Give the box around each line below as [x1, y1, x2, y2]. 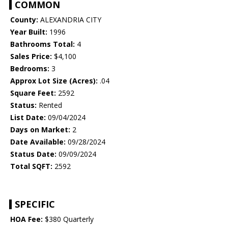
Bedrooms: [10, 64, 49, 74]
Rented [37, 100, 62, 110]
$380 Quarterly [43, 214, 94, 224]
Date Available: [10, 137, 66, 147]
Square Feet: [10, 88, 56, 98]
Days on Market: [10, 125, 70, 135]
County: [10, 15, 38, 25]
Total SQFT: [10, 161, 52, 172]
